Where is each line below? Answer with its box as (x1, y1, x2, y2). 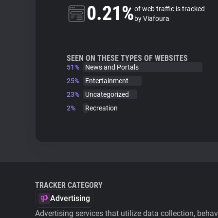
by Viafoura (134, 15, 169, 22)
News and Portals (85, 63, 139, 71)
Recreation (85, 104, 118, 112)
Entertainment (85, 77, 128, 85)
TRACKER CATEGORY (35, 181, 103, 190)
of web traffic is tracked (134, 5, 205, 13)
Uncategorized (85, 91, 129, 98)
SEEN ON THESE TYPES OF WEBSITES (67, 54, 188, 63)
